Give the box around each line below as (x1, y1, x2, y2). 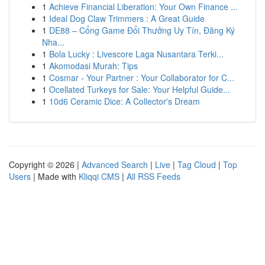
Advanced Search (82, 159, 148, 170)
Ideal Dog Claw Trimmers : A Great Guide (49, 12, 205, 24)
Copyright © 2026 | (9, 159, 82, 170)
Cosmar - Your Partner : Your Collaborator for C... (49, 72, 234, 83)
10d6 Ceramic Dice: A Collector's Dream (49, 95, 200, 107)
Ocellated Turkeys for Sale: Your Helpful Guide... (49, 83, 230, 95)
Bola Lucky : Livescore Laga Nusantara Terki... (49, 48, 224, 60)
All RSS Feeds (127, 170, 180, 182)
